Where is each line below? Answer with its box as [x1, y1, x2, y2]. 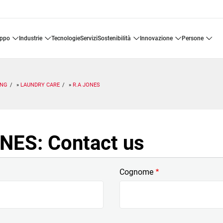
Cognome [119, 167, 153, 177]
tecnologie [54, 35, 80, 42]
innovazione [141, 35, 173, 42]
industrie [20, 35, 42, 42]
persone [185, 35, 204, 42]
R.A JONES [73, 82, 100, 89]
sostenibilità [101, 35, 131, 42]
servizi [83, 35, 98, 42]
